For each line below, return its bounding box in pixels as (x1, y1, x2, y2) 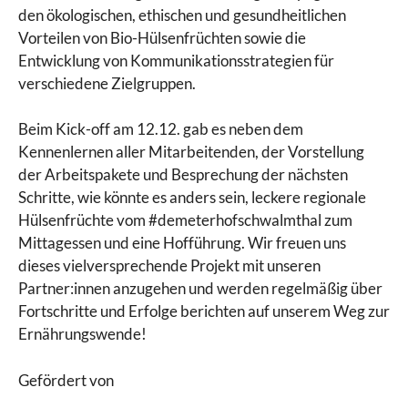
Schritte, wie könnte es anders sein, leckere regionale (18, 188, 366, 208)
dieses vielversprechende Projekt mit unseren (18, 256, 321, 276)
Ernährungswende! (18, 324, 147, 344)
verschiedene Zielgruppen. (18, 73, 196, 93)
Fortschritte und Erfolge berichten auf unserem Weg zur (18, 301, 390, 321)
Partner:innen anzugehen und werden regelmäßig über (18, 279, 382, 299)
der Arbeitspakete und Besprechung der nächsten (18, 165, 348, 185)
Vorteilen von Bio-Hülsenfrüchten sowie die (18, 27, 306, 47)
